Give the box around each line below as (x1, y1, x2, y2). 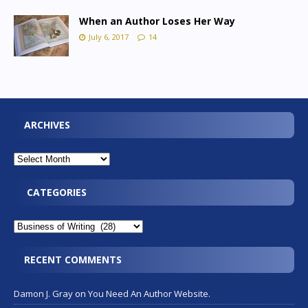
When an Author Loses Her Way (79, 14, 235, 27)
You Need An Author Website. (88, 287, 210, 300)
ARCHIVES (24, 118, 70, 131)
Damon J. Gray (14, 287, 73, 300)
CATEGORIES (24, 185, 87, 199)
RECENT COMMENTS (24, 252, 122, 266)
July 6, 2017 (89, 31, 129, 42)
